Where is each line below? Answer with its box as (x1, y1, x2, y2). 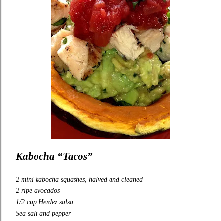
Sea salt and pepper (16, 210, 71, 218)
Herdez (38, 198, 57, 206)
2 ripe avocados (16, 187, 60, 195)
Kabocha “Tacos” (16, 150, 93, 163)
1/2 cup (16, 198, 37, 206)
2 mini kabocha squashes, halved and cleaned (16, 176, 143, 184)
